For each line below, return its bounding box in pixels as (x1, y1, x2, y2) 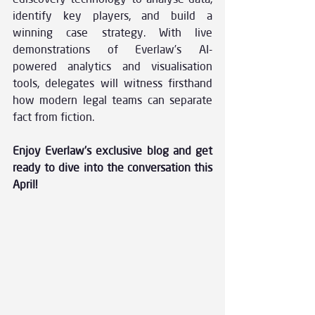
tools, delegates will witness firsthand (13, 76, 212, 91)
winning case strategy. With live (13, 25, 212, 40)
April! (13, 177, 37, 192)
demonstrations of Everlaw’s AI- (13, 42, 212, 57)
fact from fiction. (13, 110, 94, 124)
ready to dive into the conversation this (13, 160, 212, 175)
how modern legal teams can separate (13, 93, 212, 108)
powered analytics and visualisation (13, 59, 212, 74)
